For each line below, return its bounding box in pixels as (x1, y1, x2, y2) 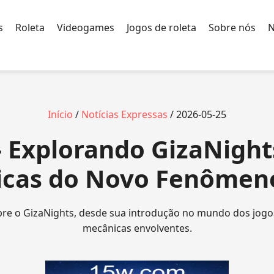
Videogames (57, 20, 114, 34)
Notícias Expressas (81, 108, 168, 121)
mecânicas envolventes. (82, 221, 192, 235)
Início (48, 108, 73, 121)
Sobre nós (209, 20, 256, 34)
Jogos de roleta (127, 20, 196, 34)
